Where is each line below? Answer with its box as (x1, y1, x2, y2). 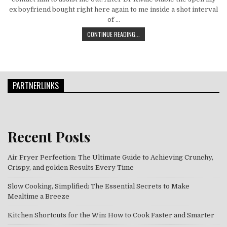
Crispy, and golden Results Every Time (8, 163, 134, 171)
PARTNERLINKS (13, 80, 59, 92)
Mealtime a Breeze (8, 192, 69, 200)
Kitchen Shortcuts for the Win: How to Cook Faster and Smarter (8, 211, 214, 219)
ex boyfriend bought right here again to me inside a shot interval (9, 6, 218, 13)
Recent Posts (8, 127, 90, 146)
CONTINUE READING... (87, 30, 140, 39)
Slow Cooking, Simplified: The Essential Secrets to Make (8, 182, 190, 190)
